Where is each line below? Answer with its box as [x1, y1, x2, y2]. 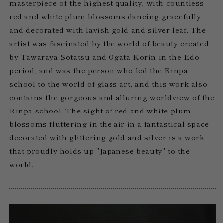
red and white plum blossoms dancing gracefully [9, 10, 201, 21]
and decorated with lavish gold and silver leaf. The [9, 24, 206, 35]
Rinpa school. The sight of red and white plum [9, 105, 192, 115]
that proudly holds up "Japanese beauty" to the [9, 145, 190, 156]
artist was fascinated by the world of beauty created [9, 37, 209, 48]
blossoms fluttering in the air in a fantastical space [9, 118, 209, 129]
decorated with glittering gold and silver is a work [9, 131, 205, 142]
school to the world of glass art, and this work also [9, 78, 208, 89]
